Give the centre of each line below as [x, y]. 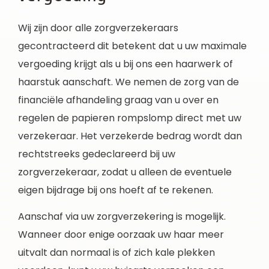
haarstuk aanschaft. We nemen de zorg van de [128, 82]
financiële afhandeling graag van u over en [118, 100]
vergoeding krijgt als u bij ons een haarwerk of [125, 64]
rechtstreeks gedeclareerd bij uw [97, 154]
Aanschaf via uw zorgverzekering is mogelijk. [122, 217]
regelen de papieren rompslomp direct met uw [130, 118]
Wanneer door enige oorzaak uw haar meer [121, 235]
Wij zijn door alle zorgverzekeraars [98, 28]
